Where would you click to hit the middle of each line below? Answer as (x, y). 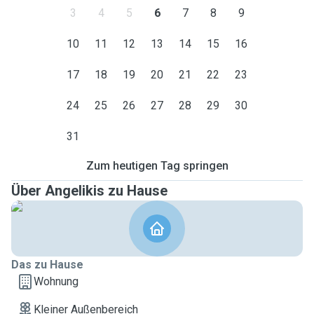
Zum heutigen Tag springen (157, 166)
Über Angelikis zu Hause (89, 191)
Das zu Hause (47, 265)
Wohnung (56, 281)
